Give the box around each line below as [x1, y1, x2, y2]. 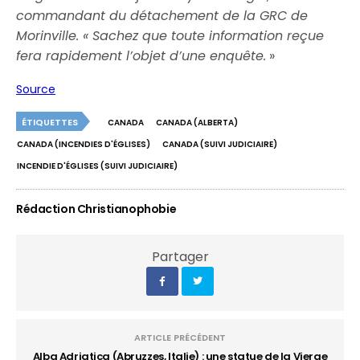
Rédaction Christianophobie [16, 201, 177, 217]
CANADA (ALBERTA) [156, 117, 238, 129]
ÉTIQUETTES [22, 116, 78, 129]
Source [16, 81, 55, 97]
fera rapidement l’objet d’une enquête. [16, 47, 267, 65]
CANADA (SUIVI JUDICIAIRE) [162, 138, 277, 150]
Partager [151, 247, 209, 266]
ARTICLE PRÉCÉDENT [134, 331, 226, 344]
